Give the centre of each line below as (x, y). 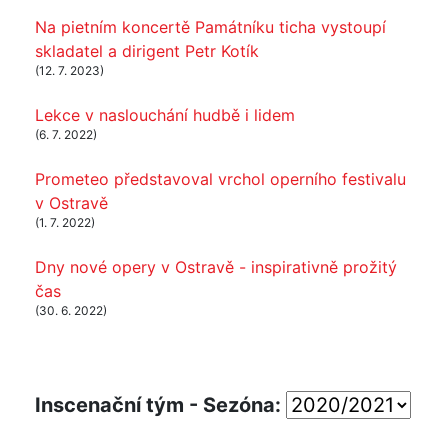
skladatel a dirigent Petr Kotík (147, 50)
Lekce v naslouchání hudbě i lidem (165, 114)
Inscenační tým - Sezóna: (160, 404)
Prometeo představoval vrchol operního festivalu (220, 178)
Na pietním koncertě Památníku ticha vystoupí (210, 26)
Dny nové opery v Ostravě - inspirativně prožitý (216, 266)
